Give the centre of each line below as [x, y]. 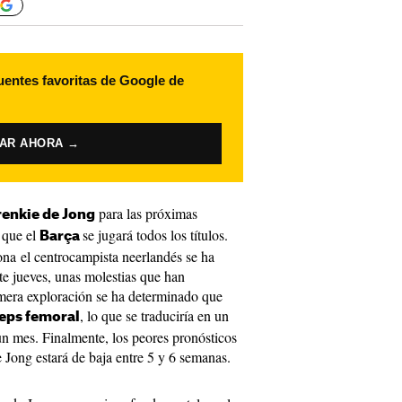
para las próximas [146, 213]
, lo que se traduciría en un [154, 315]
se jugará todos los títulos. [155, 235]
